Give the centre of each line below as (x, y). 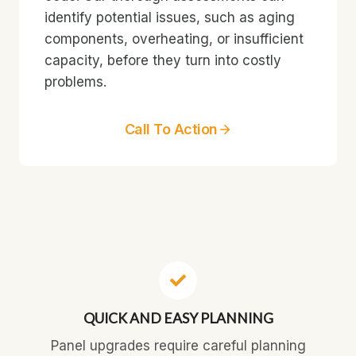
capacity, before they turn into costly (163, 60)
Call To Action (171, 129)
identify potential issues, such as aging (170, 17)
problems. (75, 82)
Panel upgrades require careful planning (178, 346)
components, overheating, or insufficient (174, 39)
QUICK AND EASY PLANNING (178, 318)
